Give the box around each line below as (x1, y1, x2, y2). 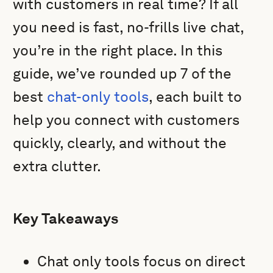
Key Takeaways (13, 210, 119, 227)
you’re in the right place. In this (13, 41, 223, 59)
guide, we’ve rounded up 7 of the (13, 65, 232, 82)
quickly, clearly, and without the (13, 134, 227, 152)
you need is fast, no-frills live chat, (13, 18, 244, 36)
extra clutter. (13, 157, 102, 175)
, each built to (149, 88, 243, 105)
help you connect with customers (13, 111, 240, 129)
